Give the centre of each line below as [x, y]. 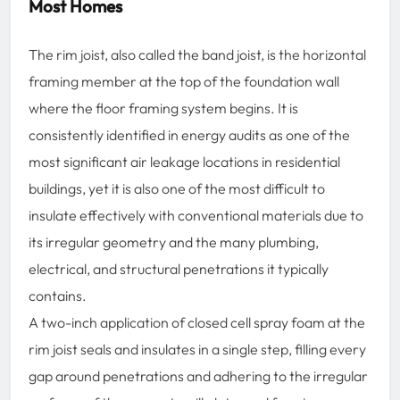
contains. [58, 295]
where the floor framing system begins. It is [163, 108]
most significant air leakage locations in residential [184, 161]
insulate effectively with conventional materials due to [196, 215]
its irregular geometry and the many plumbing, [174, 242]
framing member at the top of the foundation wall [184, 81]
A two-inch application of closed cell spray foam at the [197, 322]
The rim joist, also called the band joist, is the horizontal [197, 54]
